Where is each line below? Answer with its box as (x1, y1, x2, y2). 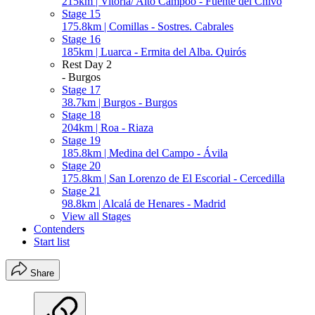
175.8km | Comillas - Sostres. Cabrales (62, 20, 233, 32)
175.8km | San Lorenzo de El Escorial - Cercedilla (62, 172, 285, 184)
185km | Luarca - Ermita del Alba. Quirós (62, 45, 246, 58)
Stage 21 (62, 184, 101, 197)
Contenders (34, 222, 84, 235)
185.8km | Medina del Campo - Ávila (62, 146, 228, 159)
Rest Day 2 (62, 58, 112, 70)
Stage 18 (62, 108, 101, 121)
